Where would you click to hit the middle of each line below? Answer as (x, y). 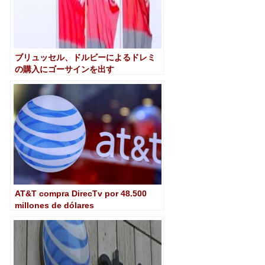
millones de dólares (54, 205)
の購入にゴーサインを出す (64, 69)
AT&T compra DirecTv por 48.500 (81, 193)
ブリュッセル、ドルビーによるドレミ (85, 57)
